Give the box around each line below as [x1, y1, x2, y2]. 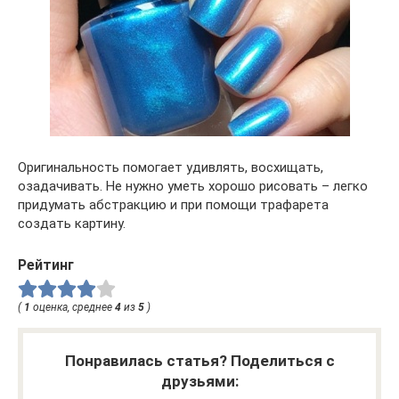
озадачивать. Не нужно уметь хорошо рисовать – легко [18, 178, 368, 195]
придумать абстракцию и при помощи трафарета [18, 197, 329, 214]
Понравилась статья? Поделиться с [64, 352, 335, 370]
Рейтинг [18, 256, 74, 274]
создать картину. [18, 216, 126, 232]
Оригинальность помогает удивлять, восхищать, [18, 159, 323, 176]
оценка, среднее [30, 301, 115, 314]
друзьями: [160, 372, 239, 391]
